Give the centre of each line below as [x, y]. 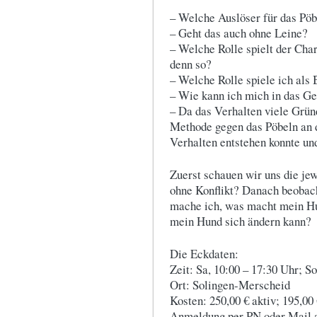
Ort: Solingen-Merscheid [230, 285]
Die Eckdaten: [204, 254]
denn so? [191, 64]
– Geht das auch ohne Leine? [239, 33]
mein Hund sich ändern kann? [241, 221]
